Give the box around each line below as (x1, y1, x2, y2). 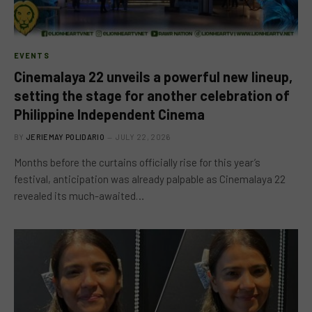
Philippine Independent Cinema (14, 105, 205, 123)
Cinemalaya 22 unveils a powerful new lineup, (14, 68, 292, 85)
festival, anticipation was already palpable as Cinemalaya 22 (14, 172, 286, 185)
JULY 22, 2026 (116, 132, 171, 141)
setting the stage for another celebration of (14, 86, 290, 104)
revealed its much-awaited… (14, 189, 144, 202)
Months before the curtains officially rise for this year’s (14, 155, 260, 169)
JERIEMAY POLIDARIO (26, 132, 104, 141)
